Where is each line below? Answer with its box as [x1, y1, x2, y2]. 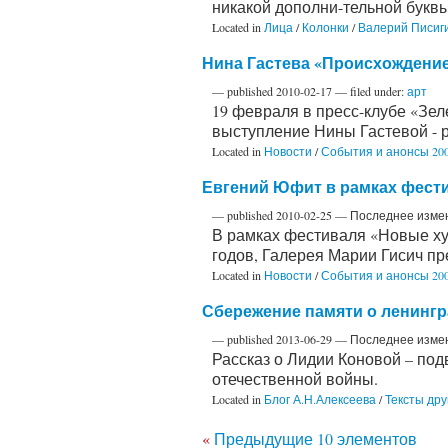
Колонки [302, 18, 349, 35]
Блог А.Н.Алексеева [264, 390, 376, 407]
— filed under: [335, 82, 407, 99]
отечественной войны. [212, 367, 378, 389]
